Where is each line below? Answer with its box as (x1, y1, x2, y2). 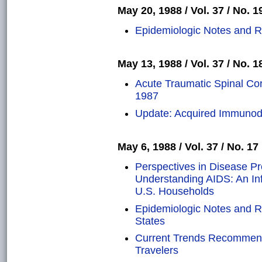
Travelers (135, 244, 178, 257)
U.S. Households (135, 185, 214, 198)
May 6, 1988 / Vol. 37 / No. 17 (118, 141, 258, 153)
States (135, 215, 165, 227)
